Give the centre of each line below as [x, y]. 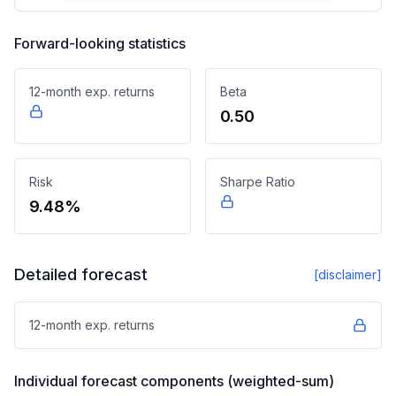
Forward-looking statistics [100, 43]
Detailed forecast [81, 274]
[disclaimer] [348, 274]
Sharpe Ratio [258, 182]
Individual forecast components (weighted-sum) [174, 381]
